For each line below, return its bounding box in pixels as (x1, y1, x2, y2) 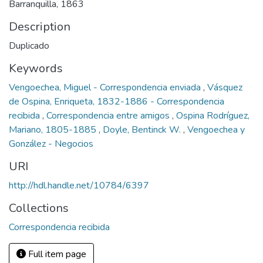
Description (9, 19, 70, 35)
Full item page (26, 248, 86, 261)
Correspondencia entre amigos (46, 109, 172, 122)
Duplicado (9, 39, 49, 52)
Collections (9, 200, 69, 216)
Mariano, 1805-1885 (9, 123, 99, 136)
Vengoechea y (187, 123, 245, 136)
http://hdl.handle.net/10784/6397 (9, 179, 149, 192)
